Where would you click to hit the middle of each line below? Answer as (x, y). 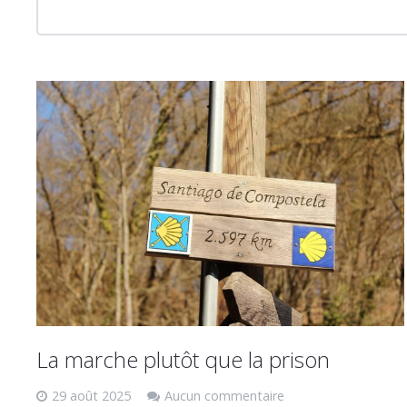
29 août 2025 (91, 395)
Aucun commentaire (224, 395)
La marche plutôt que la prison (183, 359)
